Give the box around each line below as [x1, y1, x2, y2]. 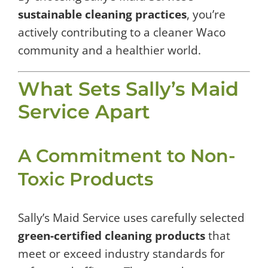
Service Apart [18, 100, 150, 124]
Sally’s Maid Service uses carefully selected [18, 210, 245, 226]
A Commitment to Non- [18, 145, 236, 167]
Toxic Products [18, 168, 153, 191]
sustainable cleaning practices [18, 6, 187, 22]
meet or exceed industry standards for [18, 246, 225, 262]
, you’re [187, 6, 226, 22]
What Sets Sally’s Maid [18, 77, 239, 101]
